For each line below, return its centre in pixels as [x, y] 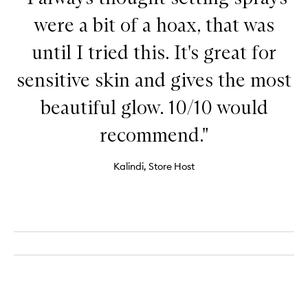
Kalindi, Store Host [154, 167]
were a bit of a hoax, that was [154, 25]
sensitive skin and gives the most [154, 80]
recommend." [154, 135]
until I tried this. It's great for [154, 53]
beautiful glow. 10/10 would [154, 108]
